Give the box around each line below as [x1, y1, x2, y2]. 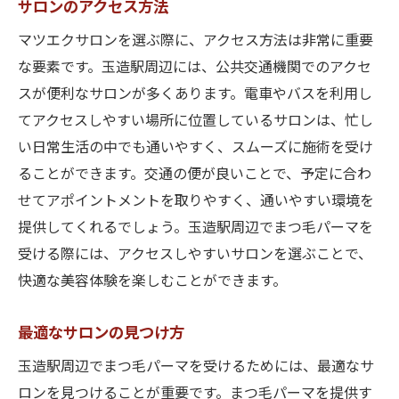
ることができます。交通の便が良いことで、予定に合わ [18, 163, 371, 187]
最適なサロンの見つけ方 [18, 321, 184, 346]
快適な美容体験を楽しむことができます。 [18, 270, 287, 294]
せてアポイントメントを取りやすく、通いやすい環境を [18, 190, 374, 214]
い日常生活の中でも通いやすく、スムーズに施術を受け [18, 136, 373, 160]
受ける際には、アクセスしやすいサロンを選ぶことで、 [18, 243, 372, 267]
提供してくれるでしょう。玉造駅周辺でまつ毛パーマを [18, 216, 373, 240]
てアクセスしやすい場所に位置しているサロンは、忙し [18, 110, 373, 134]
